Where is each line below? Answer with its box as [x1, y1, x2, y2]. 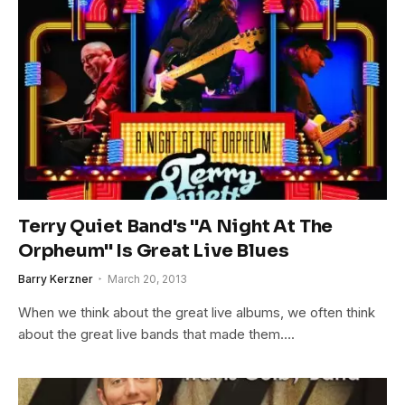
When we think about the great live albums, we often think [18, 304, 375, 322]
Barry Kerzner [18, 272, 93, 287]
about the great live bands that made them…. [18, 325, 295, 344]
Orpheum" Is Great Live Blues [18, 240, 289, 263]
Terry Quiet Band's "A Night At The [18, 215, 334, 239]
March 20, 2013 [108, 272, 187, 287]
